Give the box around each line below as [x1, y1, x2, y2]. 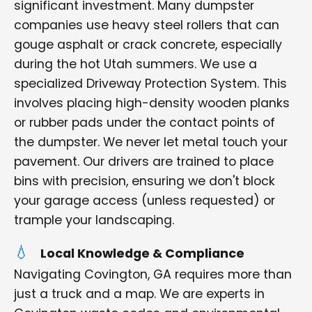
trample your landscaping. [14, 212, 174, 228]
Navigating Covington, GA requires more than [14, 266, 292, 283]
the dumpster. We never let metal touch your [14, 134, 288, 150]
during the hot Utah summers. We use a [14, 56, 257, 72]
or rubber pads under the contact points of [14, 114, 275, 131]
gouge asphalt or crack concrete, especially [14, 36, 282, 53]
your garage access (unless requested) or [14, 192, 275, 209]
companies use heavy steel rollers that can [14, 17, 279, 33]
